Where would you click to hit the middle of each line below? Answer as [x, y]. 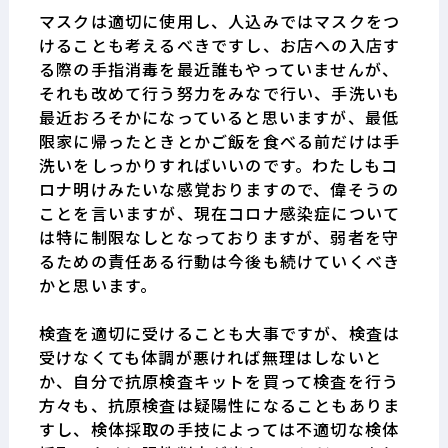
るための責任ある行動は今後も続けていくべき [219, 260]
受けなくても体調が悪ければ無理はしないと [210, 356]
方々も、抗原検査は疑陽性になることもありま [219, 404]
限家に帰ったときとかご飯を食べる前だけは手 [219, 140]
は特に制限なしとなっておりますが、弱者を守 [219, 236]
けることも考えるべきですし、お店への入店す [219, 44]
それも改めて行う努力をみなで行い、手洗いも [219, 92]
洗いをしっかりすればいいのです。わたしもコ [218, 164]
